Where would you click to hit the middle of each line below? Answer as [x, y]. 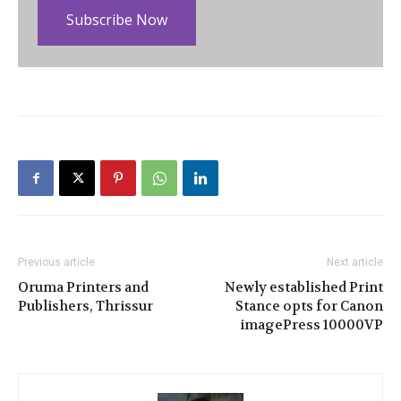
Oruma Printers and [83, 287]
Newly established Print [304, 287]
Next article [355, 262]
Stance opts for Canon [309, 306]
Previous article [56, 262]
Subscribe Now [117, 20]
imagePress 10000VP [311, 325]
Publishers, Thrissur [85, 306]
